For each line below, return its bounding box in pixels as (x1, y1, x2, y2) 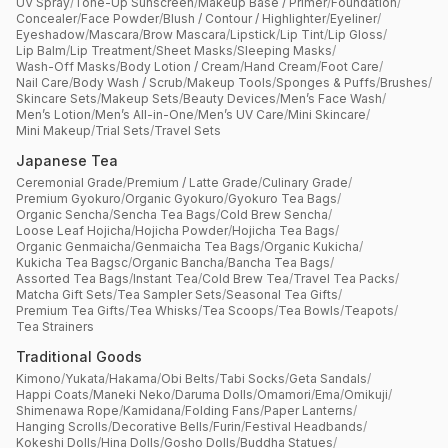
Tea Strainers (16, 319, 94, 335)
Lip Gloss (328, 27, 383, 43)
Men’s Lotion (16, 107, 91, 123)
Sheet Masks (156, 43, 233, 59)
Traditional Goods (16, 348, 142, 366)
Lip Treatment (70, 43, 152, 59)
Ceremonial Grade (16, 175, 123, 191)
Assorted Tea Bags (16, 271, 129, 287)
